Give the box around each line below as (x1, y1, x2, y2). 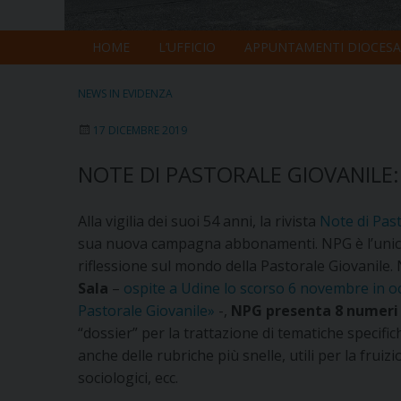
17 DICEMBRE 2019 (93, 123, 187, 139)
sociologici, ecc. (78, 368, 178, 388)
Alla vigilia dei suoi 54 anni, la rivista (78, 211, 320, 232)
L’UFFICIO (158, 38, 216, 55)
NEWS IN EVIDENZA (78, 86, 173, 102)
